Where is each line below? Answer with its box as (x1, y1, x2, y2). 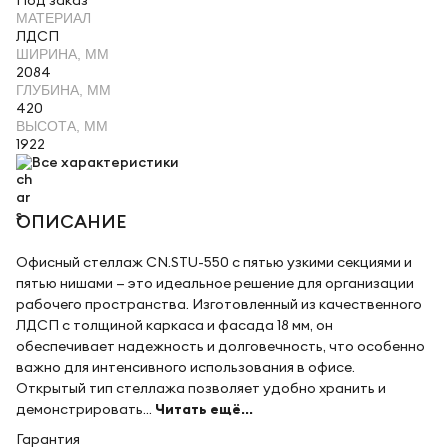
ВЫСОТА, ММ (16, 118, 108, 135)
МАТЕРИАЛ (16, 10, 91, 27)
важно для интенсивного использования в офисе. (16, 358, 355, 377)
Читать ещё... (155, 400, 253, 419)
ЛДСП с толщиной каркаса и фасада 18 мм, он (16, 316, 333, 335)
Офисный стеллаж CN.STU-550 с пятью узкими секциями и (16, 253, 412, 272)
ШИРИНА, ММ (16, 46, 109, 63)
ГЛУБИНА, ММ (16, 82, 111, 99)
